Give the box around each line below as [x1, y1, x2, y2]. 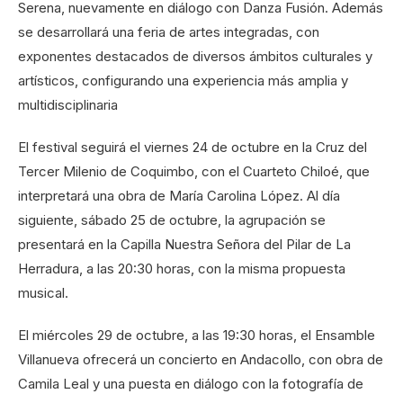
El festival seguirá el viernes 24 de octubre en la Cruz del [18, 139, 367, 157]
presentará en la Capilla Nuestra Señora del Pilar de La [18, 236, 351, 254]
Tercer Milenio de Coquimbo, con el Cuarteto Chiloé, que [18, 163, 370, 181]
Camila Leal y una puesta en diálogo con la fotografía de [18, 375, 363, 393]
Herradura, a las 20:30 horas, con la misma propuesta [18, 260, 345, 278]
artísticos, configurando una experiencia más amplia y [18, 72, 348, 90]
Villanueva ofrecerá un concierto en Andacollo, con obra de [18, 351, 383, 369]
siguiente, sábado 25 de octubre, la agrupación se [18, 211, 326, 229]
